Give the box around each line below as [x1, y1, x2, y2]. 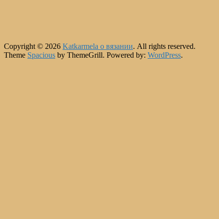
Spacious [27, 50, 55, 59]
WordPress [148, 50, 181, 59]
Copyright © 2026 [4, 42, 63, 50]
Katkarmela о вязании [63, 42, 133, 50]
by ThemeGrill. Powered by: [55, 50, 148, 59]
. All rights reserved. [133, 42, 196, 50]
